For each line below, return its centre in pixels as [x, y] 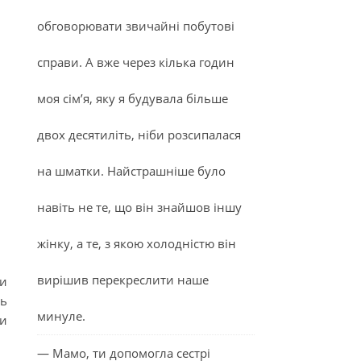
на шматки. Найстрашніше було [131, 171]
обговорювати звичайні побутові [136, 26]
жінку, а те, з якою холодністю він [137, 243]
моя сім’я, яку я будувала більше [133, 98]
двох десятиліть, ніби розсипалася [139, 135]
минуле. [61, 316]
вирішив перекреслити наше [123, 280]
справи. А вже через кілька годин [136, 62]
